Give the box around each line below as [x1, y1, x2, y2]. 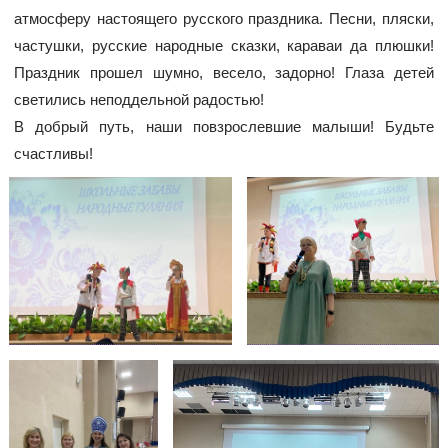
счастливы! [13, 144, 93, 162]
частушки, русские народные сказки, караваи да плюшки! [13, 36, 435, 54]
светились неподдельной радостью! [13, 90, 264, 108]
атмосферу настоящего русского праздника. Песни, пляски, [13, 9, 435, 27]
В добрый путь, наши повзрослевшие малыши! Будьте [13, 117, 435, 135]
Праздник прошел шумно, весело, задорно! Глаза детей [13, 63, 435, 81]
